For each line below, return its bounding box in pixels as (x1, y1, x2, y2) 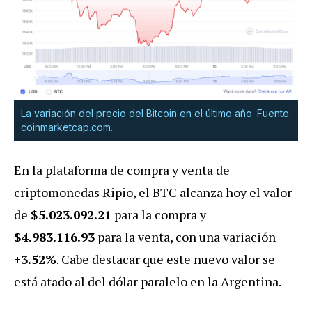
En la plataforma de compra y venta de (14, 161, 230, 178)
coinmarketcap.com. (21, 120, 113, 133)
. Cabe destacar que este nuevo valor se (56, 250, 275, 267)
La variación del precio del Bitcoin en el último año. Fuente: (21, 107, 291, 119)
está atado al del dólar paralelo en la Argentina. (14, 272, 281, 290)
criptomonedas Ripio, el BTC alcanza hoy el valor (14, 183, 292, 201)
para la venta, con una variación (95, 228, 276, 245)
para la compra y (111, 205, 206, 223)
